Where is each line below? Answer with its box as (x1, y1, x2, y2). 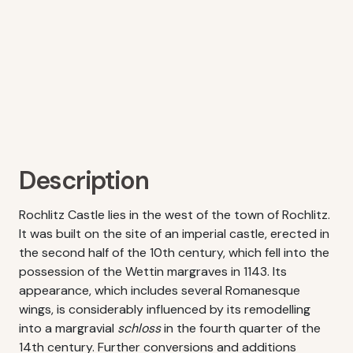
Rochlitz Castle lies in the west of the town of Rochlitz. (19, 206, 330, 223)
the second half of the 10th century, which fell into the (19, 244, 329, 261)
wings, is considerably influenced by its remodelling (19, 301, 310, 318)
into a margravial (19, 320, 117, 336)
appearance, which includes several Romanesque (19, 282, 300, 299)
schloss (117, 320, 161, 336)
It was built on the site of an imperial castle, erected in (19, 225, 329, 242)
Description (19, 164, 149, 197)
